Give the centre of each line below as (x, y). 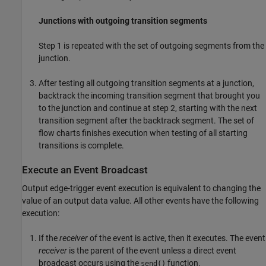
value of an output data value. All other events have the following (140, 201)
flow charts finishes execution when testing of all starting (143, 133)
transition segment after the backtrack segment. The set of (146, 120)
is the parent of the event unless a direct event (152, 251)
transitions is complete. (81, 145)
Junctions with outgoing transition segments (123, 20)
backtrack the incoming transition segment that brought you (149, 95)
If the (49, 238)
